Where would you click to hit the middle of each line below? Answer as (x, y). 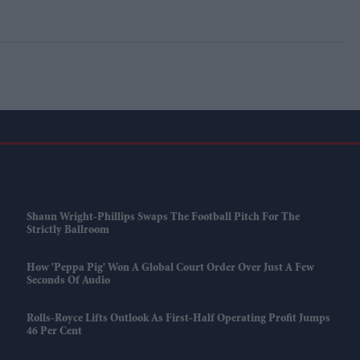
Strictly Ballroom (67, 231)
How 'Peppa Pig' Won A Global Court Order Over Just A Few (170, 269)
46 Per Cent (54, 332)
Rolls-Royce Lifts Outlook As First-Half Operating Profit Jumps (178, 319)
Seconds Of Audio (68, 282)
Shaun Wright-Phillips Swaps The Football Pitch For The (163, 218)
